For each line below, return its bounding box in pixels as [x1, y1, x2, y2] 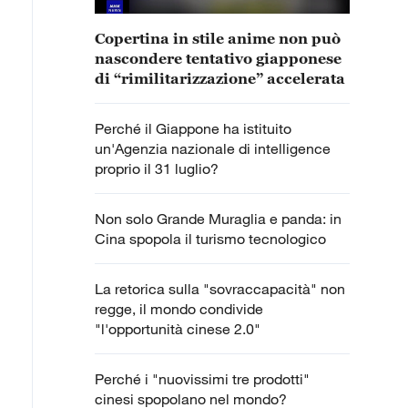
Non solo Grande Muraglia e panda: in [95, 209, 342, 228]
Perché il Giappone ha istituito [95, 119, 291, 138]
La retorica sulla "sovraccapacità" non [95, 280, 345, 298]
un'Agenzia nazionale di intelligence [95, 139, 331, 158]
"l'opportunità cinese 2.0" [95, 320, 260, 338]
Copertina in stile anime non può [95, 30, 341, 46]
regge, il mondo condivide [95, 300, 263, 318]
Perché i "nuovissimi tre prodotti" [95, 370, 310, 388]
